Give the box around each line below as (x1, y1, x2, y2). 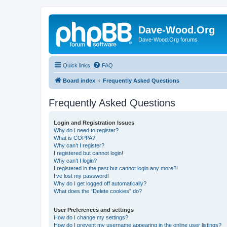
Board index (63, 77, 95, 84)
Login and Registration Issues (54, 119, 134, 126)
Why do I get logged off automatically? (54, 180, 146, 186)
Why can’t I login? (54, 157, 97, 164)
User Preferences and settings (54, 206, 134, 213)
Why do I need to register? (54, 127, 119, 133)
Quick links (63, 62, 90, 68)
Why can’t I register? (54, 142, 104, 148)
